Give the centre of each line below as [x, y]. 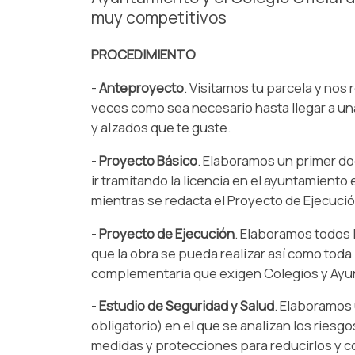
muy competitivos [158, 18]
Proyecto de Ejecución [165, 233]
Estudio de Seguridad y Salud [186, 306]
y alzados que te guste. [160, 127]
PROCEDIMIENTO [143, 55]
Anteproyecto [141, 87]
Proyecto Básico [148, 160]
